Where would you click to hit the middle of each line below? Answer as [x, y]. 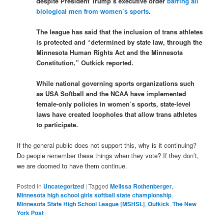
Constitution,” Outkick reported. [85, 63]
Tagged [99, 186]
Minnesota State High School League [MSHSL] [81, 204]
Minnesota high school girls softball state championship [94, 195]
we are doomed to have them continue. [72, 166]
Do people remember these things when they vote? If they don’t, [108, 156]
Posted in [29, 186]
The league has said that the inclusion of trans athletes [120, 32]
